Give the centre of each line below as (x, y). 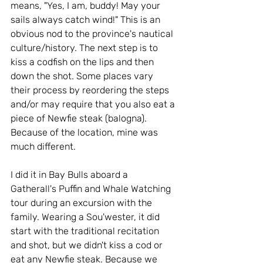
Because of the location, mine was (85, 132)
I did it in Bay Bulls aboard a (70, 175)
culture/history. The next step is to (85, 48)
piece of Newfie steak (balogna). (80, 118)
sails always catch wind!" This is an (87, 20)
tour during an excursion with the (82, 203)
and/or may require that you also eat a (94, 104)
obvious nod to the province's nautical (93, 34)
